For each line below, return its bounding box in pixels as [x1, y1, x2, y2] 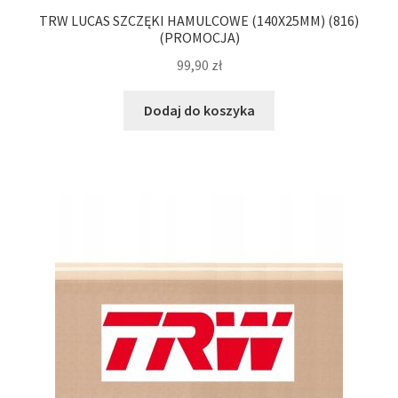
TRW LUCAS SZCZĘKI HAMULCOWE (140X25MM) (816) [39, 12, 359, 30]
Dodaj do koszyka [143, 100, 255, 119]
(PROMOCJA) [158, 28, 240, 47]
